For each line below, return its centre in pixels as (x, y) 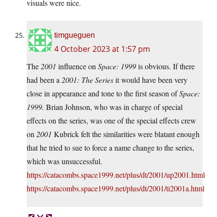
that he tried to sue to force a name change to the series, (110, 147)
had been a (44, 79)
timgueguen (75, 35)
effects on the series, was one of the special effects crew (111, 120)
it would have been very (150, 79)
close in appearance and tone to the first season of (103, 93)
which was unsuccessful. (64, 161)
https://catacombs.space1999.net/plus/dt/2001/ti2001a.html (116, 188)
